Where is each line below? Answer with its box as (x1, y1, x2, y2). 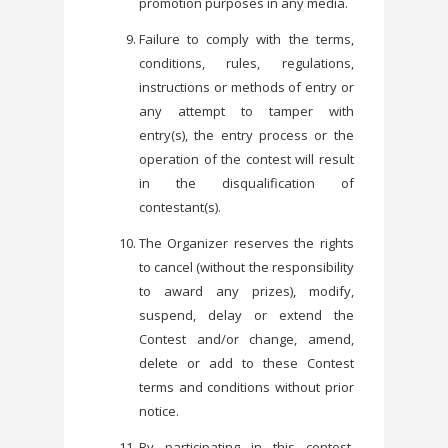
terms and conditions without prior (139, 377, 354, 396)
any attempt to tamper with (139, 101, 354, 120)
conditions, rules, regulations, (139, 53, 354, 72)
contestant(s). (139, 197, 221, 216)
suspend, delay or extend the (139, 305, 354, 324)
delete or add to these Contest (139, 353, 354, 372)
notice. (139, 401, 179, 420)
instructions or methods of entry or (139, 77, 354, 96)
